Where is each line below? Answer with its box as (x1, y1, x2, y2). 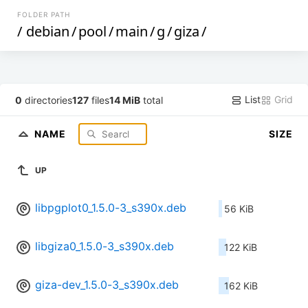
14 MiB (109, 93, 141, 106)
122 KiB (224, 241, 257, 254)
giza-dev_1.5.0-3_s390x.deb (35, 278, 179, 292)
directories (22, 93, 73, 106)
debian (26, 22, 70, 41)
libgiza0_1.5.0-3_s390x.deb (35, 239, 174, 254)
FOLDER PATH (17, 10, 71, 19)
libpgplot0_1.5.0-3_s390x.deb (35, 201, 186, 215)
